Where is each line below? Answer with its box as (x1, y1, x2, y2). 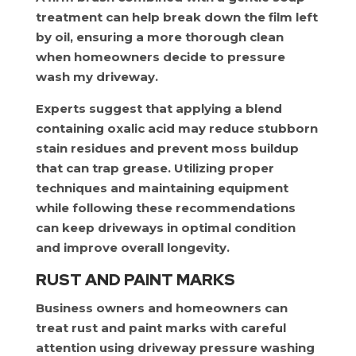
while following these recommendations (35, 200, 296, 215)
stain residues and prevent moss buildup (35, 141, 299, 156)
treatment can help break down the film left (35, 10, 318, 25)
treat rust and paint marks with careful (35, 320, 286, 335)
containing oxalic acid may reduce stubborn (35, 121, 318, 136)
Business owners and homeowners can (35, 300, 288, 315)
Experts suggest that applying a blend (35, 101, 282, 116)
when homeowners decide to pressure (35, 49, 285, 64)
